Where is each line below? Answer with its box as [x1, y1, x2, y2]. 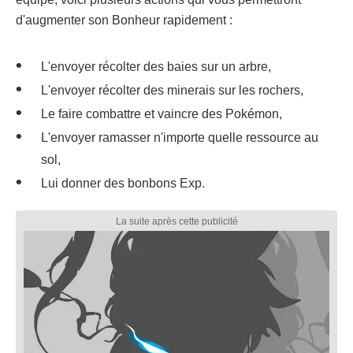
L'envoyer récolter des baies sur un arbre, [41, 60, 271, 74]
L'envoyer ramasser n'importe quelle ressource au [41, 131, 318, 145]
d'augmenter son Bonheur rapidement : [16, 13, 232, 28]
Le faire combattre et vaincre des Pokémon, [41, 107, 282, 121]
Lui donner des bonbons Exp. [41, 176, 205, 191]
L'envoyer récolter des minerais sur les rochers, [41, 84, 303, 98]
